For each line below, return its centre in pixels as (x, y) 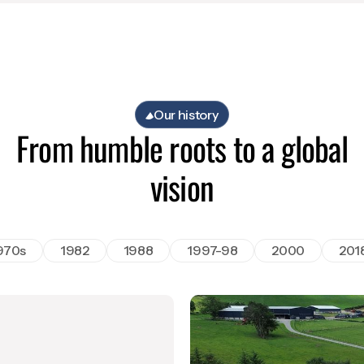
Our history (186, 115)
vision (182, 187)
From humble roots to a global (182, 148)
